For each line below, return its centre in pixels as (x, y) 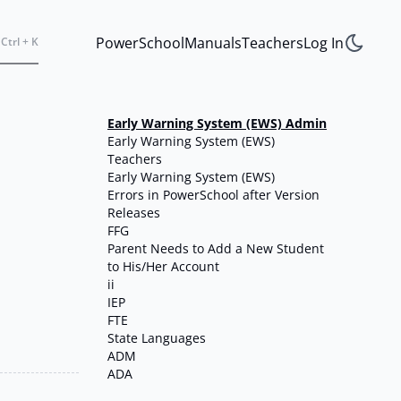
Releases (134, 213)
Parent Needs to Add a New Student (216, 248)
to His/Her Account (163, 266)
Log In (324, 43)
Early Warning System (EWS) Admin (217, 123)
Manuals (213, 43)
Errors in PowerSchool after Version (213, 195)
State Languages (157, 338)
